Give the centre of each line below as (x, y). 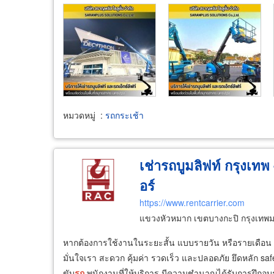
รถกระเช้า (124, 115)
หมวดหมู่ (79, 115)
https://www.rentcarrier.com (192, 202)
